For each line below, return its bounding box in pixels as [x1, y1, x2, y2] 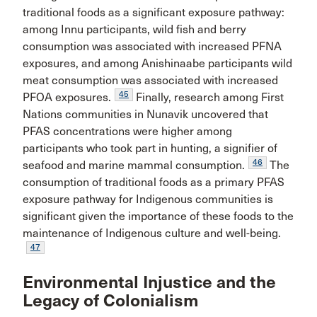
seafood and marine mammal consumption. [23, 158, 245, 172]
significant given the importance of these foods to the [23, 209, 294, 223]
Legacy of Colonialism [23, 290, 199, 312]
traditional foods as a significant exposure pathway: [23, 5, 284, 19]
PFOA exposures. [23, 90, 111, 104]
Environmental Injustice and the [23, 272, 276, 294]
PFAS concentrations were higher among [23, 124, 232, 138]
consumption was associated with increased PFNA [23, 39, 282, 53]
